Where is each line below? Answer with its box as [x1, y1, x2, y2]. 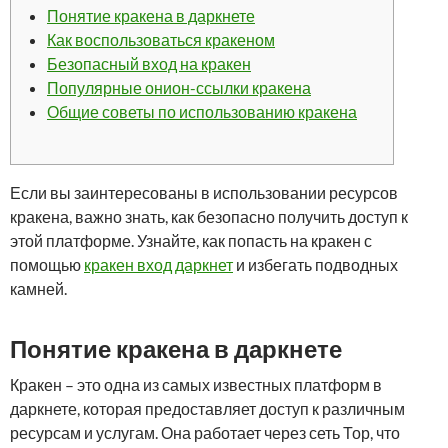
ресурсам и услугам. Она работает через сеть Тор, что [10, 423, 400, 442]
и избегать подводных [233, 255, 398, 274]
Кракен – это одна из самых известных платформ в [10, 375, 382, 394]
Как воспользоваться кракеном [47, 30, 275, 49]
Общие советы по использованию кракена [47, 102, 357, 121]
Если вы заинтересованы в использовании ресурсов [10, 183, 398, 202]
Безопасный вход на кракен [47, 54, 251, 73]
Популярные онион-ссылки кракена [47, 78, 311, 97]
